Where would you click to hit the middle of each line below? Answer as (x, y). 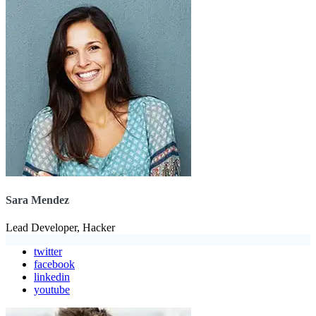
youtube (52, 290)
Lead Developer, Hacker (60, 228)
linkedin (52, 277)
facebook (54, 265)
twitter (48, 252)
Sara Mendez (37, 200)
